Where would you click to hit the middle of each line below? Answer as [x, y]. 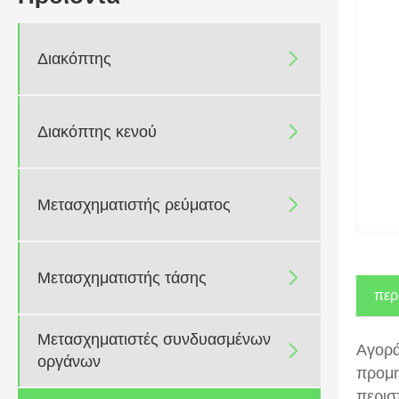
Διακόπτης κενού [97, 131]
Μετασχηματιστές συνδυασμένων [154, 340]
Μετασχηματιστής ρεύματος [134, 204]
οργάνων [69, 362]
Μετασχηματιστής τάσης [122, 277]
